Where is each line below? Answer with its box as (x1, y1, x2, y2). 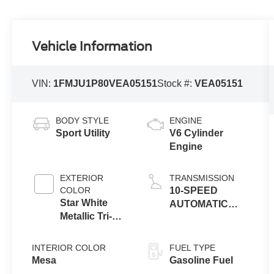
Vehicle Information (32, 39, 153, 54)
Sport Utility (56, 128, 111, 139)
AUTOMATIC (169, 199, 228, 210)
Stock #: (157, 78, 195, 89)
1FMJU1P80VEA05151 (53, 78, 158, 89)
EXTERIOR (60, 173, 104, 183)
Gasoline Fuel (169, 255, 233, 266)
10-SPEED (169, 185, 218, 196)
